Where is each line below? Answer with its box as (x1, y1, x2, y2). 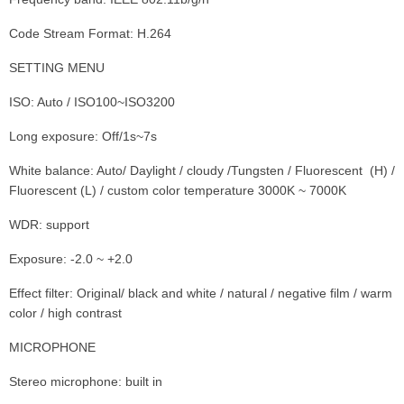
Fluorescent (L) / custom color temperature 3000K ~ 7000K (9, 182, 346, 197)
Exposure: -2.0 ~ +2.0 (9, 251, 133, 266)
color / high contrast (9, 305, 122, 320)
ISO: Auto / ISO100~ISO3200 (9, 94, 175, 109)
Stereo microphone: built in (9, 373, 162, 389)
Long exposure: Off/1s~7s (9, 128, 157, 143)
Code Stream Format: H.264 (9, 25, 171, 41)
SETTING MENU (9, 60, 105, 75)
